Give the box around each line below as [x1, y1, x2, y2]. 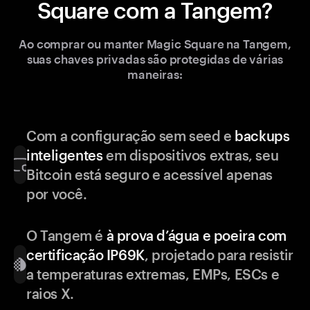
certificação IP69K [26, 246, 145, 264]
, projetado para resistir [144, 246, 293, 264]
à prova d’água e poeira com [106, 227, 286, 244]
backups [235, 127, 290, 145]
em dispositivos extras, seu [102, 147, 279, 164]
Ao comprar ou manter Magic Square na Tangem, [19, 37, 291, 51]
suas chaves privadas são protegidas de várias [26, 52, 284, 66]
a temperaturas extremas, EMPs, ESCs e [26, 266, 280, 283]
